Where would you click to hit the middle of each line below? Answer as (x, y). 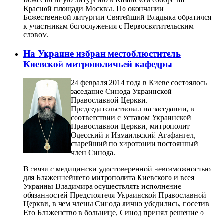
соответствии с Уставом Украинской (131, 118)
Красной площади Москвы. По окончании (93, 8)
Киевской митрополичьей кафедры (98, 64)
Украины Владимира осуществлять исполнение (102, 186)
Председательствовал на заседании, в (132, 109)
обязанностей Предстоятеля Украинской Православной (115, 195)
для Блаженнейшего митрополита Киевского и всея (109, 178)
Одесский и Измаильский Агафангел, (133, 135)
